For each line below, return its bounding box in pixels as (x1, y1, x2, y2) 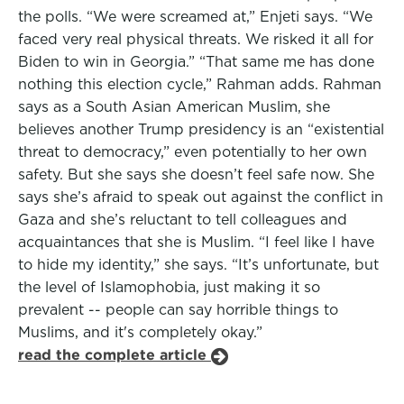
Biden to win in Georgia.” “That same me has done (18, 53, 374, 70)
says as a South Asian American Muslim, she (18, 98, 330, 115)
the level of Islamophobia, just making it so (18, 279, 320, 296)
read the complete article (18, 346, 211, 363)
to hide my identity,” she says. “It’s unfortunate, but (18, 256, 379, 273)
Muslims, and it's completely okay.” (18, 324, 262, 341)
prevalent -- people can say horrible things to (18, 301, 338, 318)
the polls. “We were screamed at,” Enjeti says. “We (18, 8, 372, 25)
